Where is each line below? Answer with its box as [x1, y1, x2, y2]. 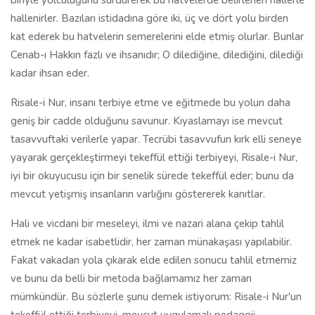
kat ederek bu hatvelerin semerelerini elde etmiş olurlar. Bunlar [11, 30, 304, 44]
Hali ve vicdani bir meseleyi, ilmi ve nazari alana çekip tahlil [11, 217, 284, 231]
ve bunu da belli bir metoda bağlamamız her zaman [11, 271, 252, 285]
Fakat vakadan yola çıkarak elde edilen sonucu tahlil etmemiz [11, 253, 297, 267]
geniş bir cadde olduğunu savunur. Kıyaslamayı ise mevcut [11, 114, 283, 128]
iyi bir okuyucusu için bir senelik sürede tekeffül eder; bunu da [11, 169, 294, 183]
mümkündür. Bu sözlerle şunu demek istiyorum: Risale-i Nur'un [11, 290, 302, 304]
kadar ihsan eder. [11, 66, 92, 80]
